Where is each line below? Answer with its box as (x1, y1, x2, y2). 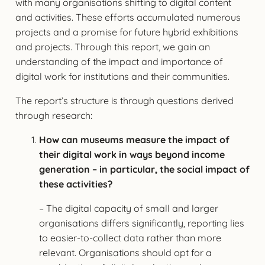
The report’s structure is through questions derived (15, 94, 234, 106)
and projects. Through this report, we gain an (15, 40, 210, 53)
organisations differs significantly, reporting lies (38, 216, 244, 229)
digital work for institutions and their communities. (15, 70, 230, 82)
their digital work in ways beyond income (38, 148, 225, 160)
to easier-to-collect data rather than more (38, 231, 221, 244)
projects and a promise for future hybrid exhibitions (15, 25, 238, 38)
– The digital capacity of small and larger (38, 202, 218, 214)
